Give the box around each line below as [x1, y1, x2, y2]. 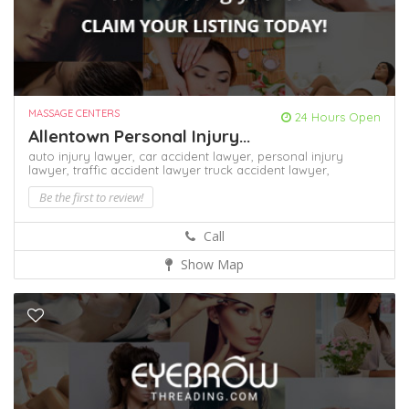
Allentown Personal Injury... [28, 124, 250, 147]
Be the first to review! [38, 188, 143, 205]
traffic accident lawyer [73, 162, 204, 177]
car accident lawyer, [139, 148, 257, 163]
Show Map [177, 255, 244, 273]
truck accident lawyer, [204, 162, 330, 177]
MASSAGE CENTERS [28, 106, 120, 120]
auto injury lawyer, [28, 148, 139, 163]
